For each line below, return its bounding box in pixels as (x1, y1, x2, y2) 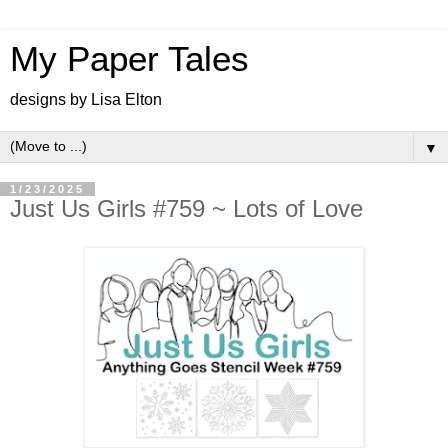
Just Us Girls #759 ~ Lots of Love (10, 195, 363, 222)
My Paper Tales (10, 40, 249, 78)
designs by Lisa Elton (10, 91, 162, 108)
